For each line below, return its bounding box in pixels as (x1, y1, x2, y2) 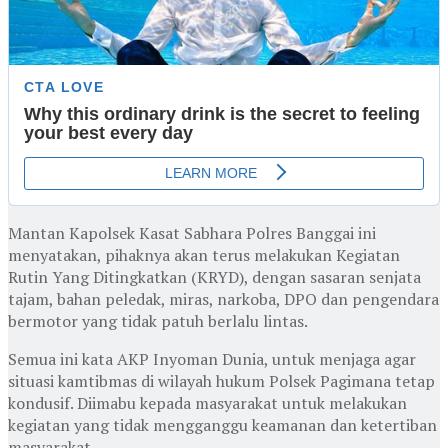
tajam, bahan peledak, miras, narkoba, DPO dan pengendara (8, 287, 439, 310)
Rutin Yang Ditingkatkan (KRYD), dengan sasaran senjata (8, 265, 421, 288)
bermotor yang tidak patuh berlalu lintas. (8, 309, 308, 332)
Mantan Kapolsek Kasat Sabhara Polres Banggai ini (8, 221, 376, 244)
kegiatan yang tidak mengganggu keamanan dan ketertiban (8, 413, 437, 436)
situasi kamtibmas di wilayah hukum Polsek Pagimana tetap (8, 369, 435, 392)
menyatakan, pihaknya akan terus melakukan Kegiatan (8, 243, 400, 266)
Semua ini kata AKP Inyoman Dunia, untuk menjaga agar (8, 347, 416, 370)
